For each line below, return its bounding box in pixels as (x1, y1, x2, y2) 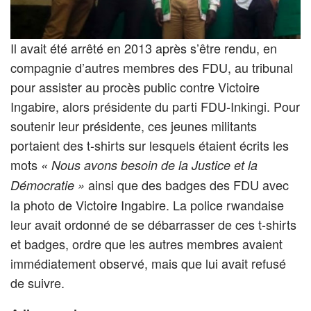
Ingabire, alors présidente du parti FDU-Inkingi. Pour (10, 97, 300, 116)
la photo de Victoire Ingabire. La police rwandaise (10, 196, 284, 215)
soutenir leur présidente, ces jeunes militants (10, 117, 257, 135)
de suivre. (10, 274, 65, 292)
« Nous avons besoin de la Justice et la (41, 156, 258, 174)
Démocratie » (10, 176, 85, 194)
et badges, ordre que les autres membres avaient (10, 235, 283, 253)
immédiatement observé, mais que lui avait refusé (10, 254, 286, 273)
